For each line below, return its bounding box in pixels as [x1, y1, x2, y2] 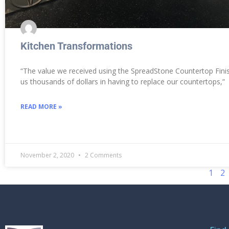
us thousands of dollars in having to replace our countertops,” [20, 76, 225, 86]
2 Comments [83, 150, 122, 159]
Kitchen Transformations [20, 39, 132, 52]
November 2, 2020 [20, 150, 76, 159]
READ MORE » [20, 102, 62, 111]
